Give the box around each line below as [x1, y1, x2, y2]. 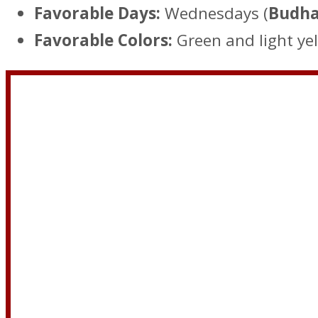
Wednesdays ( [160, 2, 268, 25]
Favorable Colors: [34, 29, 172, 52]
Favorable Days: [34, 2, 160, 25]
